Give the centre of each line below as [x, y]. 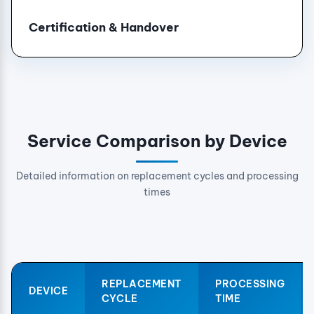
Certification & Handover [104, 27]
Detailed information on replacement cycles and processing [157, 176]
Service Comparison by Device [157, 141]
